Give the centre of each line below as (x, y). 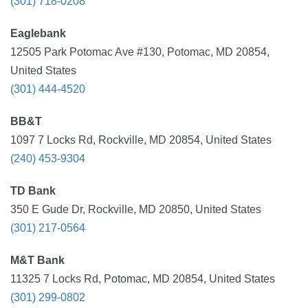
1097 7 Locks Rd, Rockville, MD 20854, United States (141, 140)
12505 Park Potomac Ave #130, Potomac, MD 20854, (140, 52)
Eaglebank (38, 33)
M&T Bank (37, 260)
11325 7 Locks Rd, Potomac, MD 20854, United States (143, 279)
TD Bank (33, 191)
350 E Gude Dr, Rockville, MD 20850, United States (136, 209)
